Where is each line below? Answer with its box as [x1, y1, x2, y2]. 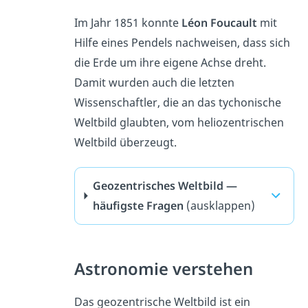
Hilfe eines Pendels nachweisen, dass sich [74, 34, 290, 50]
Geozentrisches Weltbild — [92, 177, 237, 193]
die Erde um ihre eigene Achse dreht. [74, 54, 266, 70]
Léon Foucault [181, 14, 257, 30]
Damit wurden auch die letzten [74, 74, 234, 90]
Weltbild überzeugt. [74, 134, 177, 150]
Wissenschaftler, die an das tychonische [74, 94, 281, 110]
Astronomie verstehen [74, 257, 253, 280]
